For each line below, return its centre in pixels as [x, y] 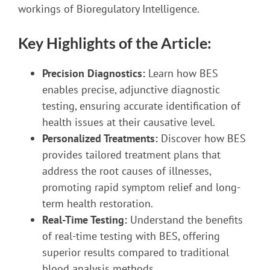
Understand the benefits [185, 220]
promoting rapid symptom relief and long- [141, 187]
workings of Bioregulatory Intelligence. [108, 9]
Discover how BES [202, 139]
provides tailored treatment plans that [131, 155]
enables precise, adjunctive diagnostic [131, 90]
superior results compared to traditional [135, 253]
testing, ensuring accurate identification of [141, 106]
